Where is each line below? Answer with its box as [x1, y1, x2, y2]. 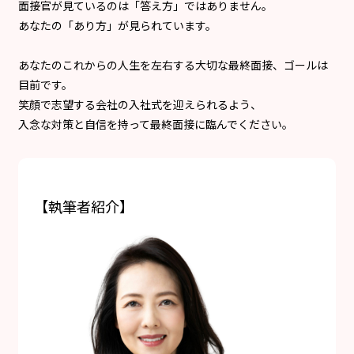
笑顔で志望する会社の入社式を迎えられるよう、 [18, 96, 262, 112]
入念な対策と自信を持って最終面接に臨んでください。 [18, 115, 293, 132]
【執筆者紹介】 [34, 195, 134, 217]
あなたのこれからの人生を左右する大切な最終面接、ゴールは [18, 56, 328, 73]
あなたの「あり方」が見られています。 [18, 17, 217, 33]
